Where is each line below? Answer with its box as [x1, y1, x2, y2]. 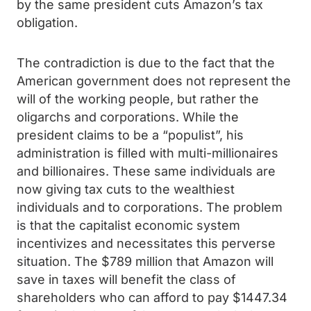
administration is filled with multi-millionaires [17, 146, 278, 160]
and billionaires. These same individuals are [17, 164, 276, 178]
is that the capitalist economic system [17, 218, 240, 233]
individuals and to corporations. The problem [17, 200, 283, 215]
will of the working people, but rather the [17, 92, 259, 106]
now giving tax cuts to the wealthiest [17, 182, 235, 196]
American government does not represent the [17, 74, 291, 88]
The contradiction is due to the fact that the [17, 56, 275, 70]
